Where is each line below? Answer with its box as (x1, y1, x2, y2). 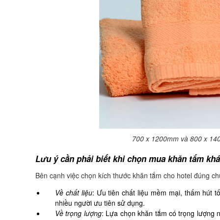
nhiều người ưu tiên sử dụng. (55, 198, 145, 208)
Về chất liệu (55, 188, 92, 197)
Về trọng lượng (55, 208, 102, 218)
